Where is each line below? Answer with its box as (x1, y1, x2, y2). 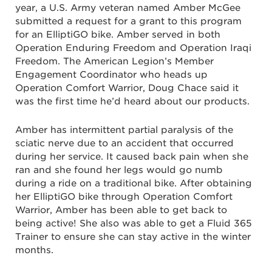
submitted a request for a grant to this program (15, 16, 242, 27)
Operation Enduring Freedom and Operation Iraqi (15, 42, 251, 54)
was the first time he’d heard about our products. (15, 96, 250, 107)
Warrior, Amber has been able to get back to (15, 205, 227, 216)
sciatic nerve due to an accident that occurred (15, 138, 234, 149)
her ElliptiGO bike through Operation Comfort (15, 191, 233, 203)
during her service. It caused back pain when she (15, 151, 248, 163)
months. (15, 245, 53, 256)
